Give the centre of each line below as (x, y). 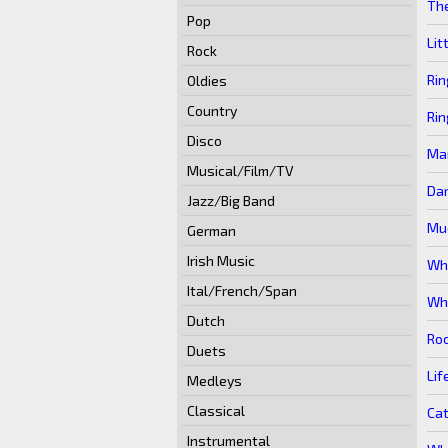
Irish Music (221, 260)
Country (212, 110)
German (211, 230)
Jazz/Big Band (231, 200)
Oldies (207, 80)
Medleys (214, 380)
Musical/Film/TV (240, 170)
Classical (216, 410)
